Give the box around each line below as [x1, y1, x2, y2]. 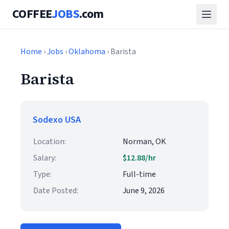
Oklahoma [68, 46, 105, 57]
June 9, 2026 [123, 185, 165, 196]
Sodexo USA [33, 113, 81, 126]
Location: [33, 136, 66, 147]
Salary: [33, 152, 56, 164]
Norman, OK [123, 136, 166, 147]
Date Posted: [33, 185, 78, 196]
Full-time [123, 169, 156, 180]
